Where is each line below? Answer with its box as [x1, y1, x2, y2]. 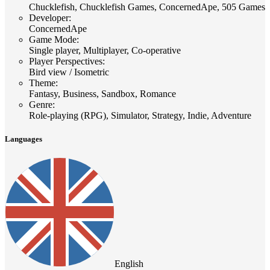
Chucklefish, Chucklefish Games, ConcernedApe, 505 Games [29, 1, 265, 12]
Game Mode [29, 34, 77, 45]
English [115, 259, 143, 269]
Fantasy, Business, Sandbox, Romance [29, 88, 176, 99]
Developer [29, 12, 69, 23]
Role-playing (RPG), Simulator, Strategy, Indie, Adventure [29, 110, 251, 121]
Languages [5, 134, 42, 143]
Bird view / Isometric [29, 66, 109, 77]
